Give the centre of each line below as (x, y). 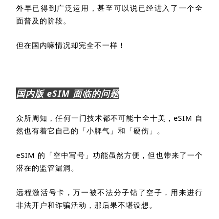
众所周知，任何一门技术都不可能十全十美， (95, 118)
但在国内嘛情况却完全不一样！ (71, 45)
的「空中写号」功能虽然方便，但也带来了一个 (120, 155)
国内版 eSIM (44, 93)
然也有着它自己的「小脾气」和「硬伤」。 (90, 130)
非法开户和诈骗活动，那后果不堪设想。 (87, 205)
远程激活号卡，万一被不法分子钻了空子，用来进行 (109, 192)
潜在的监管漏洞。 (47, 167)
